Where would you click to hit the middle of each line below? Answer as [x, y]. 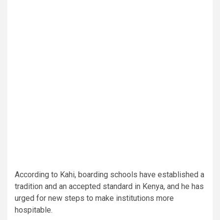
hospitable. [34, 210]
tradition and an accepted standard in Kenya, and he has [109, 187]
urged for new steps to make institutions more [94, 198]
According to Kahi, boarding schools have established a [110, 175]
